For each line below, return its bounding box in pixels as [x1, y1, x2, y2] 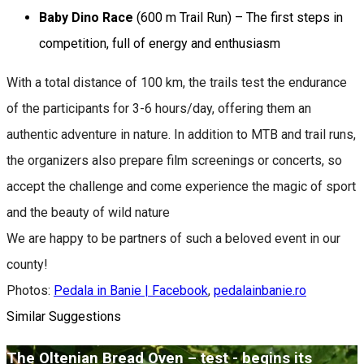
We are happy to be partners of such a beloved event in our [6, 230, 340, 246]
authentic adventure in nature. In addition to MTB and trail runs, [6, 126, 356, 142]
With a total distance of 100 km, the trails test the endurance [6, 74, 347, 90]
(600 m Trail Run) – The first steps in [133, 9, 343, 25]
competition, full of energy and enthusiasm [39, 35, 284, 51]
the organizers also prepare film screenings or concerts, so [6, 152, 342, 168]
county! [6, 256, 48, 272]
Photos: [6, 282, 54, 298]
